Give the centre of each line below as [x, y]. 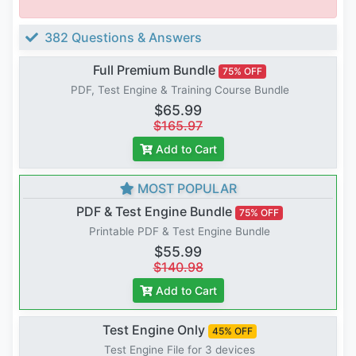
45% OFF [232, 331]
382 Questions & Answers [122, 38]
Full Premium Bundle [155, 70]
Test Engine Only [154, 330]
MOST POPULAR [185, 189]
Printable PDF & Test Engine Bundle [180, 232]
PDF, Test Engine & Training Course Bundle [180, 90]
